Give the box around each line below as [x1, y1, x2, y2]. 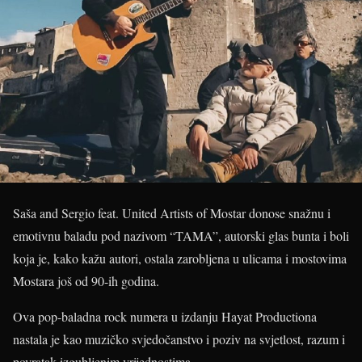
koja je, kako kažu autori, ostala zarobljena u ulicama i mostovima [13, 250, 347, 267]
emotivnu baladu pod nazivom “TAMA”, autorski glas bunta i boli [13, 227, 349, 244]
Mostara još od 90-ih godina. [13, 272, 159, 289]
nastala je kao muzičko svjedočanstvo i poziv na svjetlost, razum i [13, 330, 345, 347]
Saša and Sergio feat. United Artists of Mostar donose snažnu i [13, 204, 330, 221]
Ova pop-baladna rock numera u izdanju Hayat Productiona [13, 308, 317, 325]
